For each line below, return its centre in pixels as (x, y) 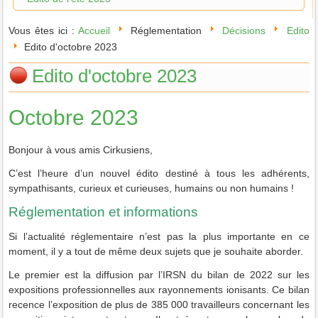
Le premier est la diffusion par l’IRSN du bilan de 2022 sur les (159, 274)
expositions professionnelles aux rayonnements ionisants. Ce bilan (159, 289)
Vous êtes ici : (43, 31)
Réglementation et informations (104, 212)
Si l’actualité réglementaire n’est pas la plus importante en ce (159, 236)
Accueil (94, 31)
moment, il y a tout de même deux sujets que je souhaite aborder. (156, 251)
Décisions (244, 31)
